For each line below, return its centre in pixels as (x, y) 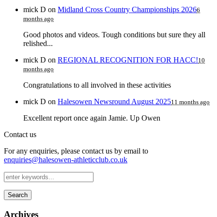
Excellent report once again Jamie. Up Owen (92, 118)
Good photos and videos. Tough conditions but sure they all (114, 34)
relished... (38, 43)
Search (18, 195)
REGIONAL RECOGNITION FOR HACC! (128, 60)
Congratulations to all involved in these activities (97, 85)
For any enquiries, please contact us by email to (76, 151)
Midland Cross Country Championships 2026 (127, 9)
